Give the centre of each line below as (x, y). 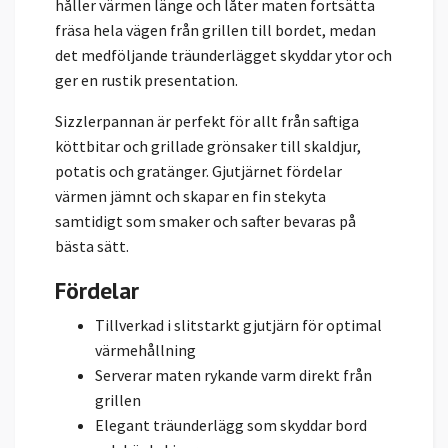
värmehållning (145, 349)
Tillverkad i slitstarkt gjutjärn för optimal (238, 324)
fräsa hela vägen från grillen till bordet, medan (215, 29)
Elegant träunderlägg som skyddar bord (231, 424)
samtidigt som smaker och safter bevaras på (205, 220)
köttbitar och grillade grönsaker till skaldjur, (208, 145)
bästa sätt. (92, 245)
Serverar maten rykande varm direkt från (233, 374)
